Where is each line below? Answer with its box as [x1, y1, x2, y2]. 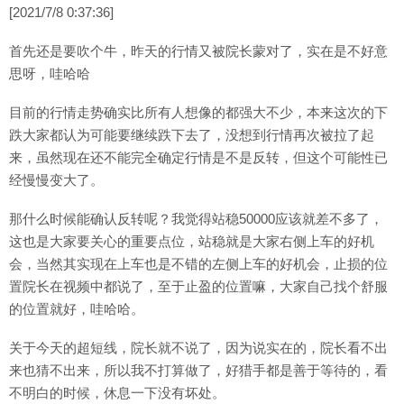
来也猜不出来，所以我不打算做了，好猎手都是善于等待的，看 [9, 363, 388, 378]
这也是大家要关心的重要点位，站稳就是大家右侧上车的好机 [9, 234, 374, 249]
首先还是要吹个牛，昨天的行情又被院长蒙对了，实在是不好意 [9, 43, 388, 59]
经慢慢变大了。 [9, 172, 104, 188]
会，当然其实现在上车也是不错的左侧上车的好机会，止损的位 [9, 256, 388, 271]
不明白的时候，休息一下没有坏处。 [9, 385, 225, 400]
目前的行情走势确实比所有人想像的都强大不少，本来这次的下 [9, 105, 388, 120]
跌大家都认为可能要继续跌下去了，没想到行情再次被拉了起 [9, 127, 374, 142]
